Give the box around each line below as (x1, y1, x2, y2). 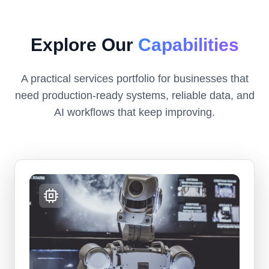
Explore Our (30, 35, 138, 55)
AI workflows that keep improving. (54, 106, 215, 119)
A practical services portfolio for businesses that (20, 73, 249, 85)
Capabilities (138, 35, 239, 55)
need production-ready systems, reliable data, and (14, 89, 255, 102)
